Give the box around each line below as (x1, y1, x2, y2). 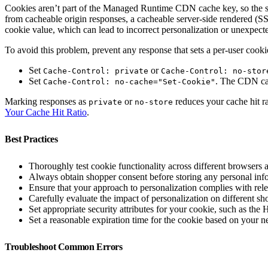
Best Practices (5, 133, 60, 144)
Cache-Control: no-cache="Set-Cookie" (43, 77, 215, 86)
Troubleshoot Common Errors (5, 241, 125, 252)
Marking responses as (5, 96, 89, 106)
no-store (135, 97, 173, 106)
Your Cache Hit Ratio (5, 106, 87, 117)
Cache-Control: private (43, 66, 148, 75)
